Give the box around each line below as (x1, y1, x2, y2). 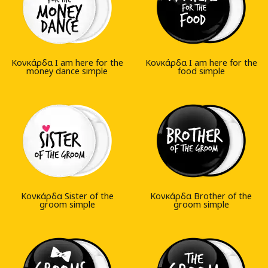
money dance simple (26, 65, 108, 77)
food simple (177, 65, 225, 77)
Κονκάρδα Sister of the (20, 190, 114, 202)
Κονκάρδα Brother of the (150, 190, 252, 202)
